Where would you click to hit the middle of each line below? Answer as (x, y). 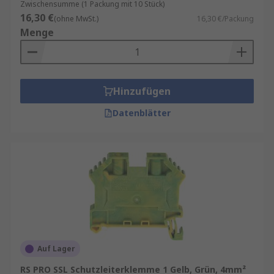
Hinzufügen (142, 91)
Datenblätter (141, 113)
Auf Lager (56, 249)
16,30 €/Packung (225, 19)
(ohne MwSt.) (76, 19)
